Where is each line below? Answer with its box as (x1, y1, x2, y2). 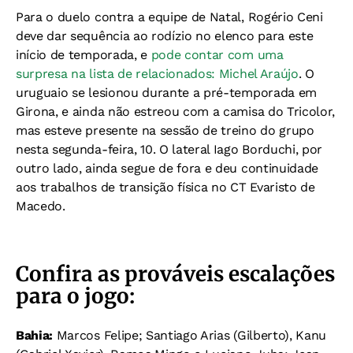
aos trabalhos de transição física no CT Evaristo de (16, 180, 315, 195)
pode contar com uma (150, 47, 284, 62)
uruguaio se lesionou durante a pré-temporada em (16, 85, 317, 100)
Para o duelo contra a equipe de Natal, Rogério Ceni (16, 9, 323, 24)
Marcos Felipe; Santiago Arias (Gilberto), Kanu (53, 328, 327, 343)
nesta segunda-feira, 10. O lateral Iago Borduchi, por (16, 142, 323, 157)
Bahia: (16, 328, 54, 343)
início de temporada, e (16, 47, 151, 62)
